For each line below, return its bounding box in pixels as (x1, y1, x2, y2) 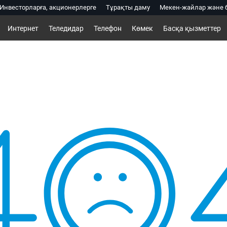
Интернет (7, 24, 39, 32)
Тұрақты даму (105, 4, 150, 11)
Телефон (93, 24, 122, 32)
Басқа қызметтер (163, 24, 221, 32)
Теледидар (48, 24, 84, 32)
